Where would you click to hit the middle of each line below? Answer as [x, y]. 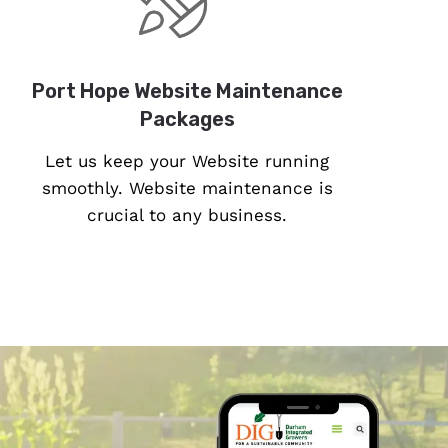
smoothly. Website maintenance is [187, 188]
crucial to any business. [187, 215]
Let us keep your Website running [187, 161]
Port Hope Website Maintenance [187, 91]
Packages [187, 119]
